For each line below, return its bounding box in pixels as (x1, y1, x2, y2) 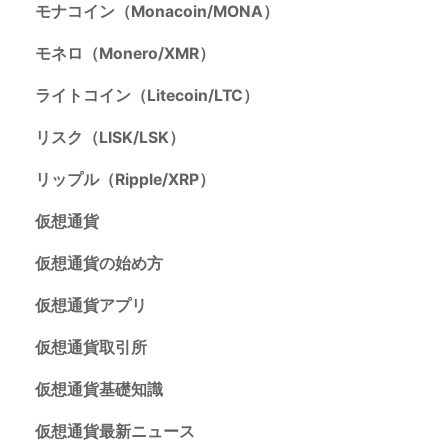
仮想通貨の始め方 (34, 254, 163, 274)
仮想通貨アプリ (34, 296, 147, 316)
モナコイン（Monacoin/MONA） (34, 2, 279, 22)
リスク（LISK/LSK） (34, 128, 185, 148)
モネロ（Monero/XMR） (34, 44, 215, 64)
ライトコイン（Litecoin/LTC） (34, 86, 259, 106)
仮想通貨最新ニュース (34, 422, 195, 442)
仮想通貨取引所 (34, 338, 147, 358)
